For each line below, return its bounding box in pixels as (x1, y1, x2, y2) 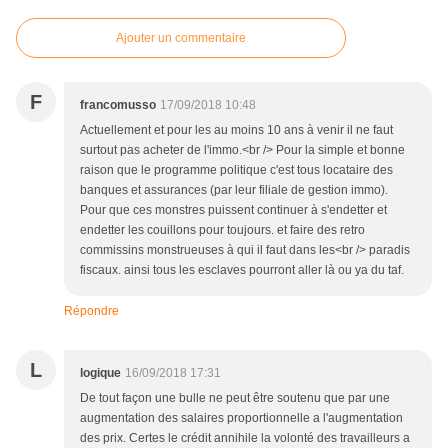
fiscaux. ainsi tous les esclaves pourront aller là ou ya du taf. (80, 263, 404, 277)
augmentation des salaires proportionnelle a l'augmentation (80, 411, 403, 425)
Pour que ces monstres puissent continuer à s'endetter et (80, 203, 387, 217)
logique (80, 366, 121, 380)
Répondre (64, 304, 119, 318)
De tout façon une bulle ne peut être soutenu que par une (80, 391, 390, 405)
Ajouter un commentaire (116, 31, 246, 45)
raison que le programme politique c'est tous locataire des (80, 163, 393, 177)
